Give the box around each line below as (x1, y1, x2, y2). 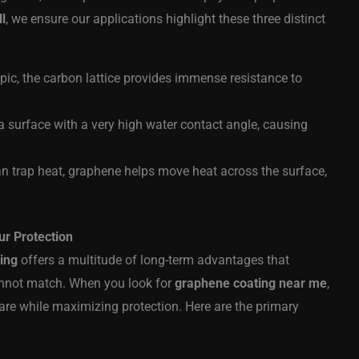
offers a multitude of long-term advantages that (18, 252, 289, 268)
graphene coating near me (175, 276, 327, 292)
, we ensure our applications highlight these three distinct (6, 11, 325, 27)
